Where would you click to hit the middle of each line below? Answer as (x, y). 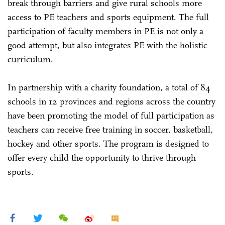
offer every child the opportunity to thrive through (102, 157)
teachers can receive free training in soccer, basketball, (110, 129)
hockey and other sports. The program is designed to (108, 143)
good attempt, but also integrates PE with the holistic (107, 45)
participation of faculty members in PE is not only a (105, 31)
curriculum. (30, 59)
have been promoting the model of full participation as (111, 115)
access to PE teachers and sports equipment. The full (108, 17)
